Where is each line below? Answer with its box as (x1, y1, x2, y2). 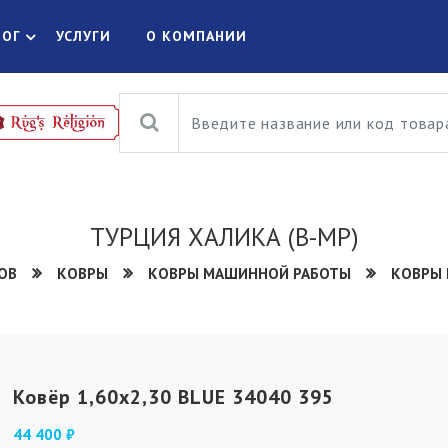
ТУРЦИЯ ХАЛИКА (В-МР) (89, 220, 359, 254)
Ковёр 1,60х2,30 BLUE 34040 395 (12, 384, 334, 410)
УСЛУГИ (55, 27, 112, 45)
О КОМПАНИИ (146, 27, 248, 45)
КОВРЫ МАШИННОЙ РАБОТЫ (148, 263, 351, 284)
